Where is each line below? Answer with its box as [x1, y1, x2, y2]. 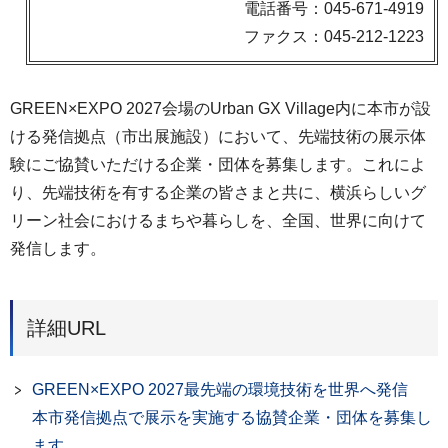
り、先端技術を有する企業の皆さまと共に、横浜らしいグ [10, 184, 426, 201]
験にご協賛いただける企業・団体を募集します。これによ [10, 156, 426, 173]
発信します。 [10, 240, 106, 257]
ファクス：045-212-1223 [244, 28, 424, 45]
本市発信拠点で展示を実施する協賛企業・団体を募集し [32, 408, 432, 426]
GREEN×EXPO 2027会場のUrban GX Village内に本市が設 [10, 100, 431, 117]
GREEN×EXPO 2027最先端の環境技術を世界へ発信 [32, 380, 424, 398]
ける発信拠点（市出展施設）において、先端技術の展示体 [10, 128, 426, 145]
